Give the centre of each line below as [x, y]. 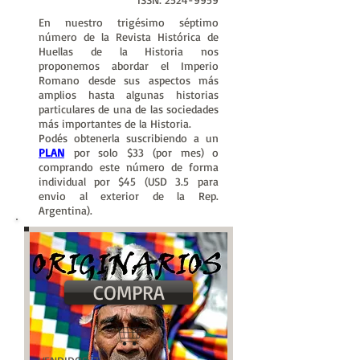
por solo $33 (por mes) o [146, 152]
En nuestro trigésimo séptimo [129, 22]
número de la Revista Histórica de [129, 37]
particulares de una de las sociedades [129, 109]
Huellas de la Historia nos [129, 51]
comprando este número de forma [129, 167]
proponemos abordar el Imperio [129, 65]
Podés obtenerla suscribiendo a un [129, 138]
